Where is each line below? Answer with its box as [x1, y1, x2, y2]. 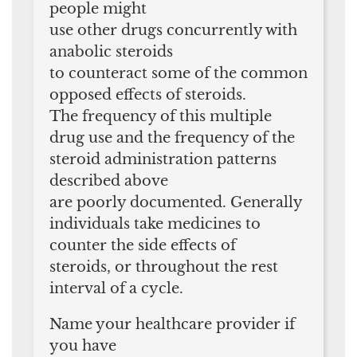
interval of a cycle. [49, 279, 183, 297]
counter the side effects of [49, 236, 236, 254]
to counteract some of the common [49, 64, 308, 82]
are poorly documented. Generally [49, 193, 302, 211]
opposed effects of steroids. [49, 85, 246, 104]
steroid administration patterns [49, 150, 277, 168]
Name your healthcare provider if [49, 315, 295, 333]
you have [49, 336, 116, 355]
